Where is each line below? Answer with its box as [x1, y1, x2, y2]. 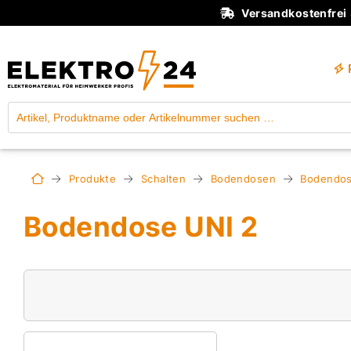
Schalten [140, 172, 186, 185]
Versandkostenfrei [241, 6, 347, 20]
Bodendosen [210, 172, 277, 185]
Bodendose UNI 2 [24, 211, 259, 243]
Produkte [68, 172, 117, 185]
